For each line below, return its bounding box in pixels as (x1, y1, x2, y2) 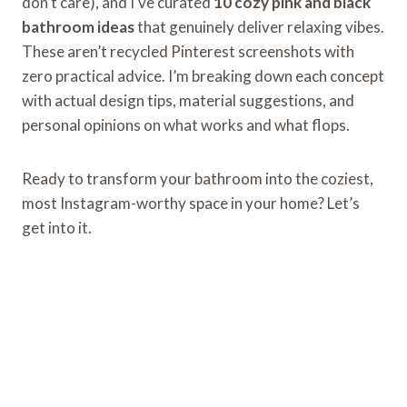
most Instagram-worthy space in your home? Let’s (22, 193, 360, 213)
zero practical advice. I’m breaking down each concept (22, 65, 384, 85)
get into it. (22, 217, 92, 237)
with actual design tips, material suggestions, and (22, 90, 354, 110)
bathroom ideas (22, 16, 134, 36)
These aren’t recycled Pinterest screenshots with (22, 41, 354, 61)
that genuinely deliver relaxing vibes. (134, 16, 384, 36)
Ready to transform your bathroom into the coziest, (22, 168, 373, 188)
